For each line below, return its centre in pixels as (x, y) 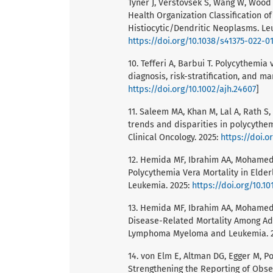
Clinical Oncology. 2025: (174, 138)
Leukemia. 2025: (160, 186)
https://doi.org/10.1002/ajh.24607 (192, 90)
